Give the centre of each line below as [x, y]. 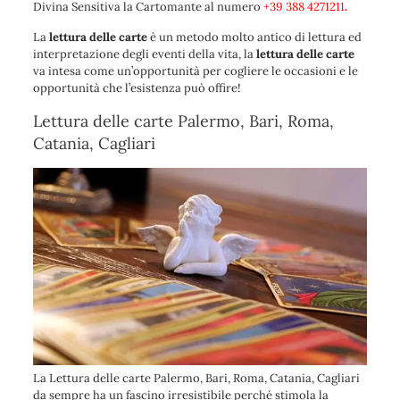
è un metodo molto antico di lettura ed [255, 37]
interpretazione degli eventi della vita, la [144, 54]
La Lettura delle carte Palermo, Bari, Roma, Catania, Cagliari [196, 379]
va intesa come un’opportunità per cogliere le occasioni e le [195, 71]
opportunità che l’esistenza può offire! [136, 88]
